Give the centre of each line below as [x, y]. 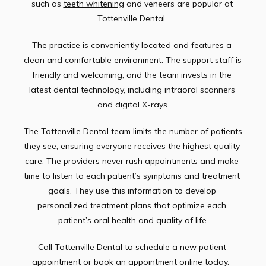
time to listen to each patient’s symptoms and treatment [132, 176]
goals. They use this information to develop [132, 191]
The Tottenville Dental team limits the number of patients [133, 131]
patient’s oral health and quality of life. [133, 220]
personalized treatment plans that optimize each [132, 205]
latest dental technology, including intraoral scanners [132, 90]
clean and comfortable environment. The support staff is [133, 60]
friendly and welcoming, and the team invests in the [132, 75]
